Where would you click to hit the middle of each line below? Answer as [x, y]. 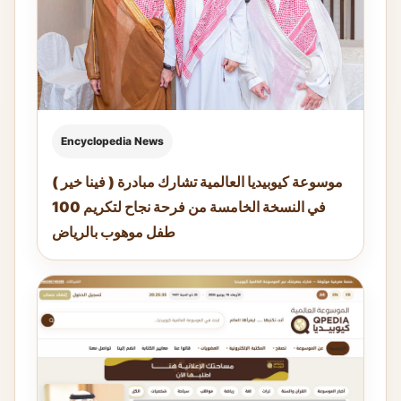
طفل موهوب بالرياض [114, 231]
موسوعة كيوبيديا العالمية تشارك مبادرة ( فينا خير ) [197, 181]
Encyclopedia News [112, 141]
